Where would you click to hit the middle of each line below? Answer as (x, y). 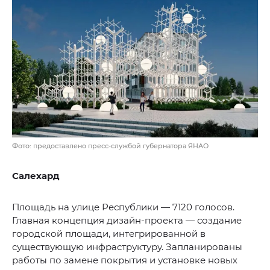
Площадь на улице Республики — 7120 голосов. (123, 207)
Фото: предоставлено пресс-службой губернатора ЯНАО (110, 146)
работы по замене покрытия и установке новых (125, 260)
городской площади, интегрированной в (109, 233)
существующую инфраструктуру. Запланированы (127, 246)
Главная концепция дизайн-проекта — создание (127, 220)
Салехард (36, 175)
